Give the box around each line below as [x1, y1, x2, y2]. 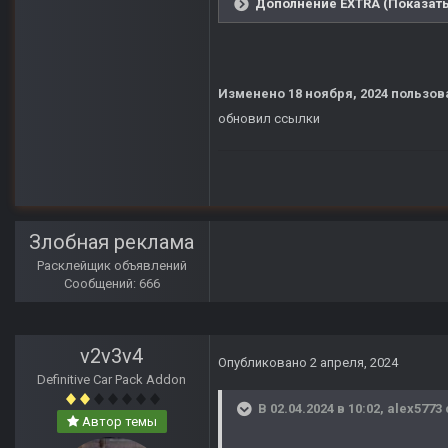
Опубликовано [218, 355, 310, 371]
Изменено [218, 86, 288, 102]
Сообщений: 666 [64, 276, 160, 292]
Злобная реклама [29, 230, 195, 255]
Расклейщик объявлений [37, 258, 187, 274]
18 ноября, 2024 [288, 86, 388, 102]
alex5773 [387, 401, 442, 417]
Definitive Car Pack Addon [37, 372, 187, 388]
